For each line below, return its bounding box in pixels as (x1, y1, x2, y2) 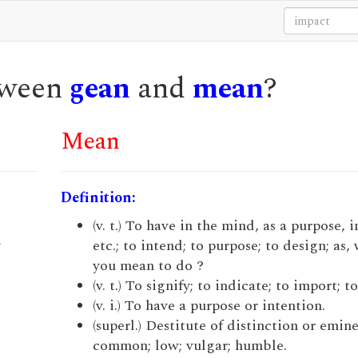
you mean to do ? (92, 255, 204, 276)
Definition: (60, 187, 136, 209)
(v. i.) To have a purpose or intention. (92, 295, 325, 316)
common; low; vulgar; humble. (92, 335, 287, 356)
